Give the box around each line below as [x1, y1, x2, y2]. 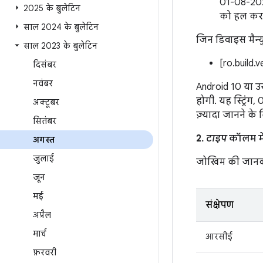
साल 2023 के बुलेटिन [23, 41, 97, 51]
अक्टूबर [33, 97, 59, 107]
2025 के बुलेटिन [23, 3, 80, 14]
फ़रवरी [33, 247, 56, 258]
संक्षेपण [205, 199, 234, 211]
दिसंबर [33, 59, 56, 70]
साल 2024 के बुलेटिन [23, 22, 99, 32]
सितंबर [33, 116, 56, 126]
